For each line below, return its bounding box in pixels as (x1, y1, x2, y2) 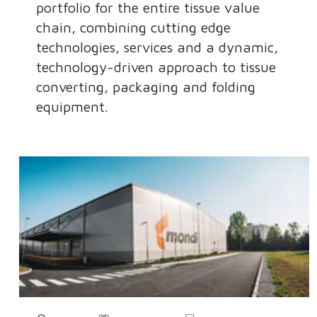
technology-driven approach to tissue (36, 58, 277, 75)
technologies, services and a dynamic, (36, 38, 279, 55)
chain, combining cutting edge (36, 18, 231, 35)
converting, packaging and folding (36, 78, 256, 95)
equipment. (36, 98, 109, 115)
